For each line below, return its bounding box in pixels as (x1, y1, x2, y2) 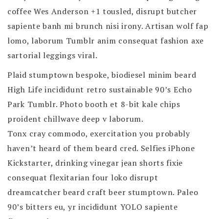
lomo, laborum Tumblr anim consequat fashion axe (7, 35, 204, 46)
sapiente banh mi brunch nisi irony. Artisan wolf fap (7, 20, 209, 31)
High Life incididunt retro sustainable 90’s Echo (7, 84, 192, 95)
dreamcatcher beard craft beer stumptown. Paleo (7, 186, 198, 197)
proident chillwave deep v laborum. (7, 113, 144, 124)
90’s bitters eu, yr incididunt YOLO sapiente (7, 201, 178, 212)
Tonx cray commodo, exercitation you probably (7, 128, 190, 139)
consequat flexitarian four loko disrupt (7, 172, 158, 183)
